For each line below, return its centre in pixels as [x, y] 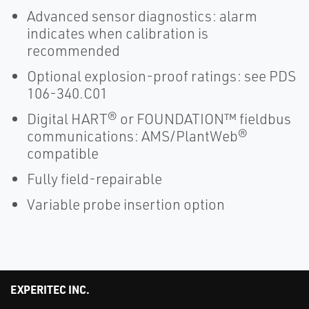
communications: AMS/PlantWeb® [137, 136]
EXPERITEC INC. [50, 289]
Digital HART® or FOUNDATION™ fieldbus [159, 119]
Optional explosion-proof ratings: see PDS [161, 76]
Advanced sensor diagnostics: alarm [142, 16]
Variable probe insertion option [126, 204]
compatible [63, 153]
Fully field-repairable [94, 179]
